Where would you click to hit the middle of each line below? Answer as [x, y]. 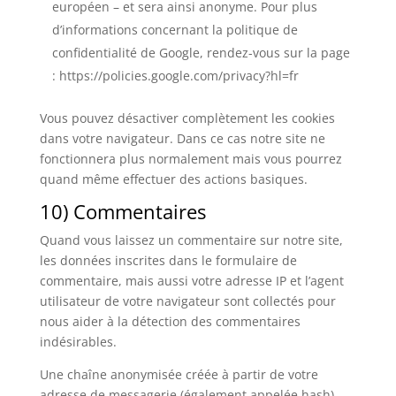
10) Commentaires [122, 211]
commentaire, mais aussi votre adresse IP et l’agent [191, 281]
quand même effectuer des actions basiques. [173, 179]
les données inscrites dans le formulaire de [168, 260]
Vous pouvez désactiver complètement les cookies [187, 118]
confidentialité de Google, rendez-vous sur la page [201, 53]
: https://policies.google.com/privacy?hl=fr [175, 76]
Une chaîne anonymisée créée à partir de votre [179, 374]
